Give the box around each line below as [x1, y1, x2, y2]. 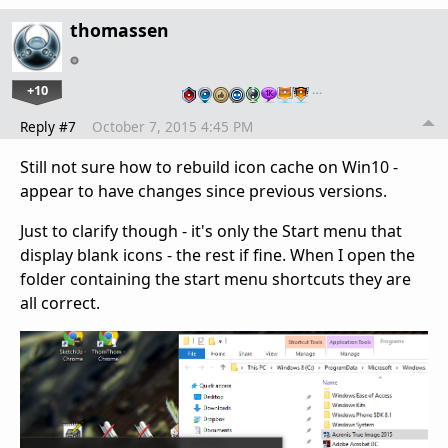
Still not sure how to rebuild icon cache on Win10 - [20, 155, 398, 178]
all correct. [20, 291, 100, 314]
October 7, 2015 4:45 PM [92, 116, 253, 136]
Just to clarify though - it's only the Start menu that [20, 219, 402, 242]
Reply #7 [20, 116, 76, 136]
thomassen [70, 17, 169, 42]
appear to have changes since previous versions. [20, 179, 387, 202]
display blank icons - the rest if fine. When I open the [20, 243, 415, 266]
